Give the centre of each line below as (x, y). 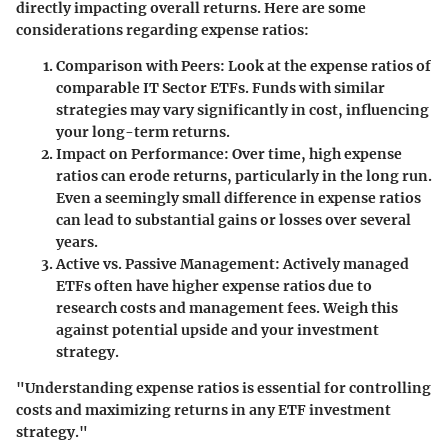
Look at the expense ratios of (328, 65)
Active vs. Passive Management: (168, 263)
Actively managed (344, 263)
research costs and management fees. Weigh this (227, 307)
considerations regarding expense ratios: (162, 29)
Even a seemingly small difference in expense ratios (238, 197)
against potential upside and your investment (217, 329)
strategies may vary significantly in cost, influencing (242, 109)
